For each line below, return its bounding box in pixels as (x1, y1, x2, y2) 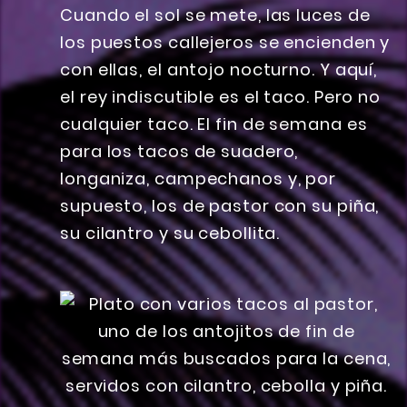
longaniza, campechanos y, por (60, 167, 337, 191)
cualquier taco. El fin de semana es (60, 113, 368, 136)
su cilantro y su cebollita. (60, 222, 281, 245)
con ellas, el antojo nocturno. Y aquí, (60, 58, 378, 82)
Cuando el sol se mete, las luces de (60, 4, 371, 27)
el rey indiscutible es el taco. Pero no (60, 85, 382, 109)
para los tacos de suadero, (60, 140, 299, 164)
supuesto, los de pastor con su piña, (60, 194, 380, 218)
